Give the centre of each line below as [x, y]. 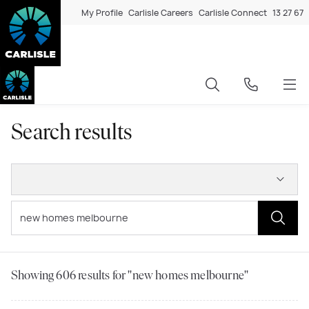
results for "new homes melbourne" [162, 276]
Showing [34, 276]
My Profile [102, 12]
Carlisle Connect [233, 12]
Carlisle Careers [161, 12]
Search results [72, 133]
